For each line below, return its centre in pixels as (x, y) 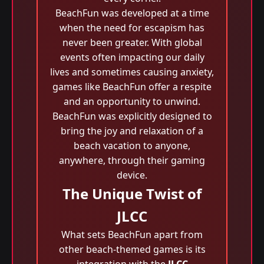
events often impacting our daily (132, 57)
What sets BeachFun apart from (132, 235)
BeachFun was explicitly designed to (132, 116)
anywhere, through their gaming (132, 160)
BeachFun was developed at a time (132, 13)
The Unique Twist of (132, 194)
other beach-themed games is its (132, 249)
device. (132, 175)
